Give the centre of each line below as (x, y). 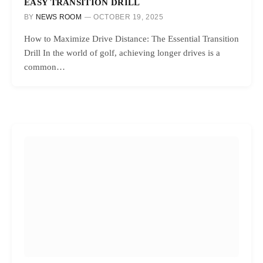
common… (45, 67)
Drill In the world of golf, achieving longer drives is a (122, 53)
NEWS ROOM (58, 17)
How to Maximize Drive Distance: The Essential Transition (131, 39)
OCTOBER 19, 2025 (129, 17)
